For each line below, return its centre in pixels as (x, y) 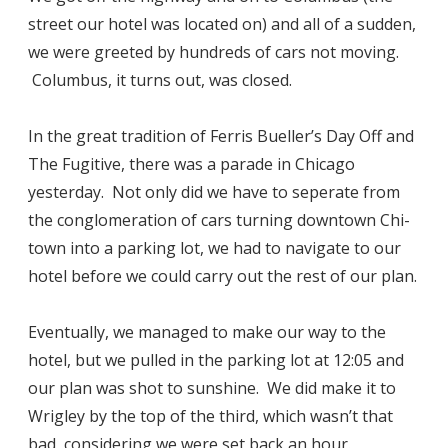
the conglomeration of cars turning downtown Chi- (219, 220)
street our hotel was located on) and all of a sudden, (222, 24)
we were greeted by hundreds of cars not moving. (213, 52)
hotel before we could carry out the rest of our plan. (222, 276)
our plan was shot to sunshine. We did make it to (212, 388)
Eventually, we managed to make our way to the (207, 332)
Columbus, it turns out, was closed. (160, 80)
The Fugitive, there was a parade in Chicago (191, 164)
